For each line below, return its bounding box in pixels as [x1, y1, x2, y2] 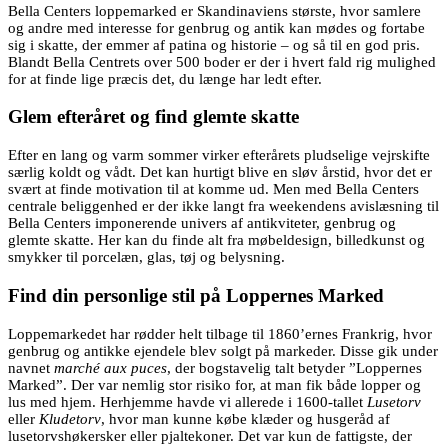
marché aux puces [54, 359, 167, 376]
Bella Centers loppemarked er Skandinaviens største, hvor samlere [8, 2, 421, 19]
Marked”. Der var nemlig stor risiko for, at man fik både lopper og [8, 376, 421, 393]
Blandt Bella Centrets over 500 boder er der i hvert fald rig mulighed [8, 53, 436, 70]
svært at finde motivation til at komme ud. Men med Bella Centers [8, 181, 419, 198]
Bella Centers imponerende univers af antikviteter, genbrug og [8, 215, 396, 232]
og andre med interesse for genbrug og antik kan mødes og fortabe [8, 19, 425, 36]
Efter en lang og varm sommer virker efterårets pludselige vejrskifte [8, 147, 430, 164]
